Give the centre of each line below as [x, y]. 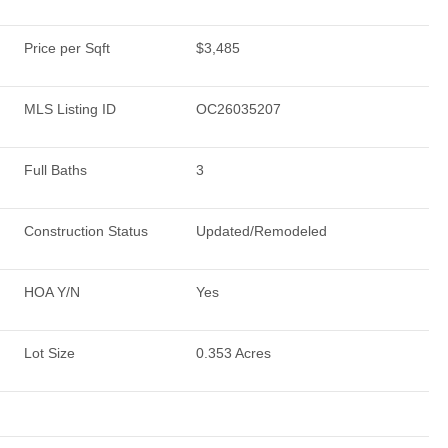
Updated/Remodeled [261, 231]
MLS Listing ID [70, 109]
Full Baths [55, 170]
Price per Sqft [67, 48]
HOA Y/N [52, 292]
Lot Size [49, 353]
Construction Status [86, 231]
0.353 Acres [233, 353]
